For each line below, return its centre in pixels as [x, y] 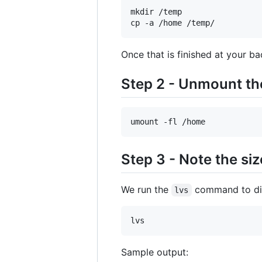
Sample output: [155, 252]
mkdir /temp [156, 11]
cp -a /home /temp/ [173, 23]
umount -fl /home [168, 121]
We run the [146, 190]
